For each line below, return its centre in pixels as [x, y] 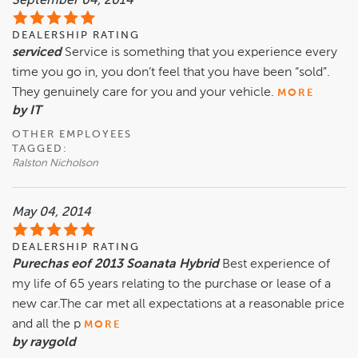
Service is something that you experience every [201, 53]
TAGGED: [40, 149]
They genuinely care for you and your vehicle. [143, 93]
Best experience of [276, 265]
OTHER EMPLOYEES [72, 135]
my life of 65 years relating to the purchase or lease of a [171, 285]
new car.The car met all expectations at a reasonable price [178, 305]
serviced [38, 53]
